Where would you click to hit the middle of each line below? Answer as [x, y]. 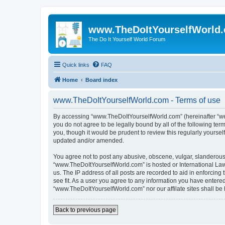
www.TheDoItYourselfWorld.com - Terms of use [137, 100]
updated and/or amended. [89, 140]
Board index [101, 80]
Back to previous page [86, 210]
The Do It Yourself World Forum [127, 39]
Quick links [76, 65]
